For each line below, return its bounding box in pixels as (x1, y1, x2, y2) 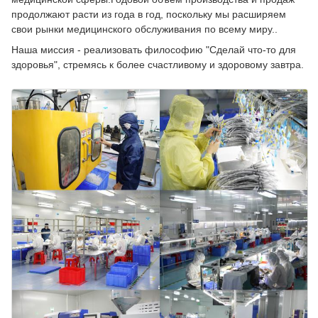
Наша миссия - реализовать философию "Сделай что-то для (11, 43, 296, 55)
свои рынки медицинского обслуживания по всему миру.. (11, 23, 278, 35)
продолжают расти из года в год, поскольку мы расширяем (11, 8, 286, 20)
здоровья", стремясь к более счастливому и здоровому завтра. (11, 58, 304, 70)
